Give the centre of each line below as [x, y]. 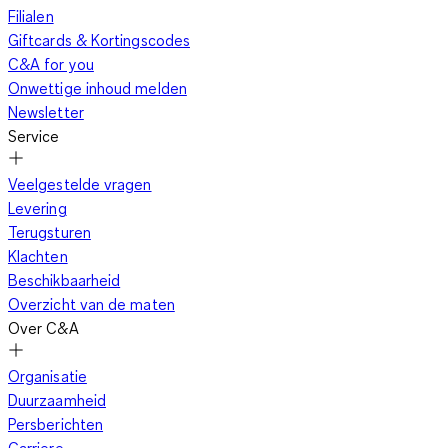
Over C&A [43, 328]
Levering [37, 208]
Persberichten [56, 424]
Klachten [38, 256]
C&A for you [51, 64]
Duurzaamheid [57, 400]
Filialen [31, 16]
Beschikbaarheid [64, 280]
